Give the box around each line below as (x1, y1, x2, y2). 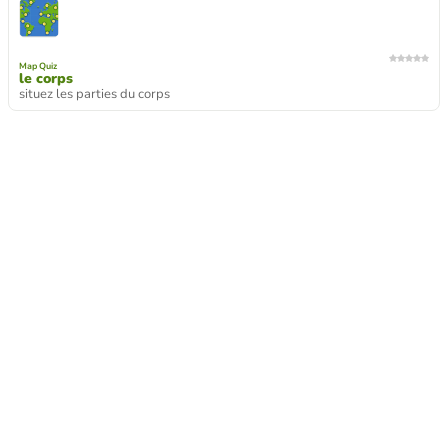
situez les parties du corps (19, 84, 170, 103)
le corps (19, 68, 73, 88)
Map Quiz (19, 59, 57, 72)
